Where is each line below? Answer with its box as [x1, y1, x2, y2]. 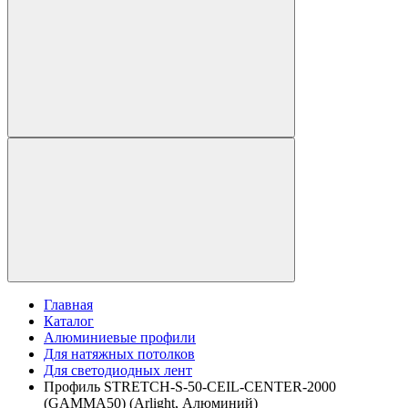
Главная [44, 297, 93, 313]
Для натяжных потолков [44, 346, 195, 362]
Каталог [44, 313, 94, 330]
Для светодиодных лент [44, 362, 192, 379]
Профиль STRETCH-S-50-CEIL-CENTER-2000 [44, 379, 336, 395]
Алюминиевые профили [44, 330, 196, 346]
